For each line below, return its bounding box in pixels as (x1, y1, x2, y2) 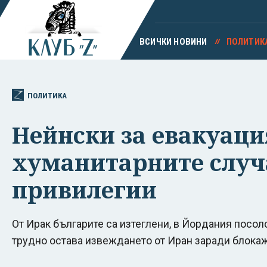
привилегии (12, 173, 157, 205)
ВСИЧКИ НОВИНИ (139, 36, 207, 47)
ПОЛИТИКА (27, 91, 67, 100)
